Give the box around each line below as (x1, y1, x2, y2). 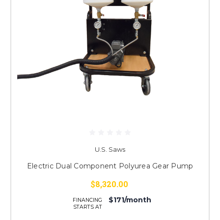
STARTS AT (73, 204, 102, 211)
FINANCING (73, 197, 102, 204)
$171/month (108, 195, 151, 205)
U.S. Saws (95, 145, 125, 153)
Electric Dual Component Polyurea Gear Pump (27, 161, 193, 170)
